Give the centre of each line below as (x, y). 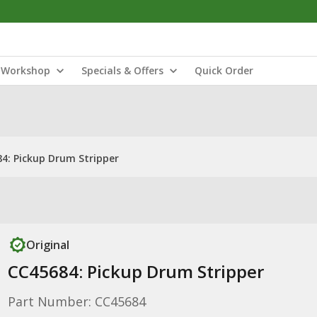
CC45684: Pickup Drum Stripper (136, 271)
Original (47, 245)
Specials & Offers (122, 70)
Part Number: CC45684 (76, 301)
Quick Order (224, 70)
